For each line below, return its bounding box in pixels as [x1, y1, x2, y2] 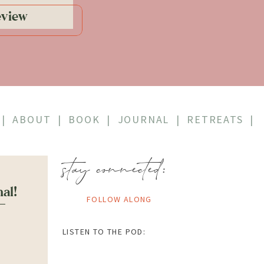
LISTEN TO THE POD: [62, 226, 146, 237]
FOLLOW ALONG [87, 194, 152, 204]
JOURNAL [117, 113, 170, 126]
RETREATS [187, 113, 243, 126]
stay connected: [62, 155, 169, 184]
